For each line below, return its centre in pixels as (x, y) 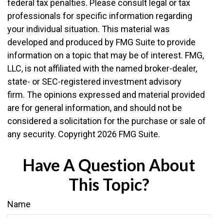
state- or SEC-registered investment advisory (94, 82)
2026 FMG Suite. (129, 134)
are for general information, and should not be (95, 108)
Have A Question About (109, 165)
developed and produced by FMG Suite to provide (101, 42)
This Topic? (109, 184)
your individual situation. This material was (89, 29)
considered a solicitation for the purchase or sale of (107, 121)
